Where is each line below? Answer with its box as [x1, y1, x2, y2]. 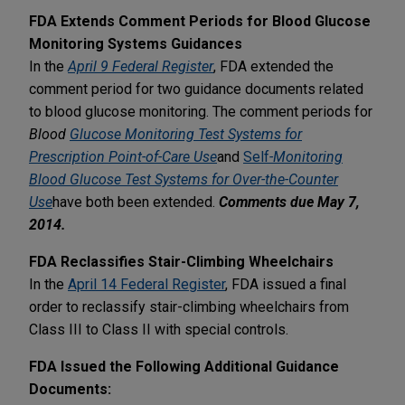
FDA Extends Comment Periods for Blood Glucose [29, 12, 371, 30]
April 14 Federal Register [68, 275, 225, 293]
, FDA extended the [213, 57, 334, 75]
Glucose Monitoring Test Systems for [70, 125, 302, 143]
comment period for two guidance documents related [29, 80, 363, 98]
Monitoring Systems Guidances [29, 34, 242, 52]
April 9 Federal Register [68, 57, 213, 75]
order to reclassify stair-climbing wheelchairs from [29, 297, 349, 316]
